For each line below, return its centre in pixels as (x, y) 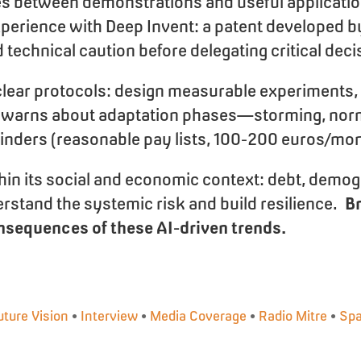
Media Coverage (198, 316)
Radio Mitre (293, 316)
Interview (109, 316)
